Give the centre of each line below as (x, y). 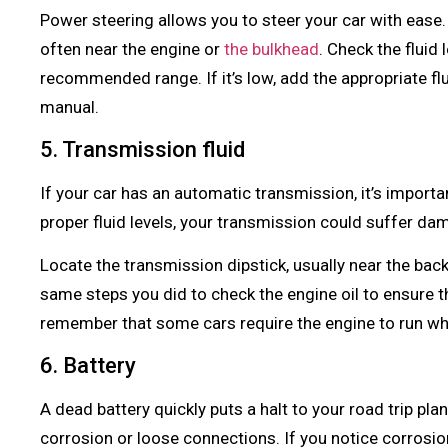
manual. (69, 107)
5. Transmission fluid (145, 149)
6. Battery (90, 365)
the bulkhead (271, 49)
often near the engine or (132, 49)
